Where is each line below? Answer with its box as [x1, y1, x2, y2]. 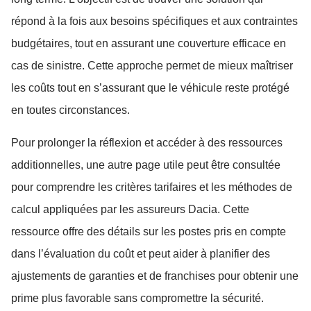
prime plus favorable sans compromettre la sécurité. [11, 292, 264, 304]
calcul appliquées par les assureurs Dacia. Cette [11, 203, 249, 215]
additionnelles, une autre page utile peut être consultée [11, 158, 280, 171]
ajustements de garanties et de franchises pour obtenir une [11, 269, 299, 282]
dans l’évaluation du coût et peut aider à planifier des [11, 247, 270, 260]
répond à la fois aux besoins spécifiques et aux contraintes [11, 15, 298, 28]
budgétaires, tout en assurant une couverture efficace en [11, 37, 286, 50]
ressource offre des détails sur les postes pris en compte [11, 225, 286, 237]
